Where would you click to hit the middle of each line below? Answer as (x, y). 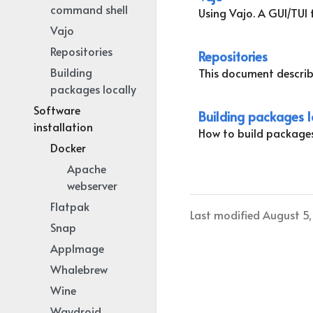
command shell (89, 9)
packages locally (93, 89)
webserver (92, 185)
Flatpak (70, 206)
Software (57, 110)
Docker (68, 147)
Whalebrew (79, 269)
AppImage (77, 248)
